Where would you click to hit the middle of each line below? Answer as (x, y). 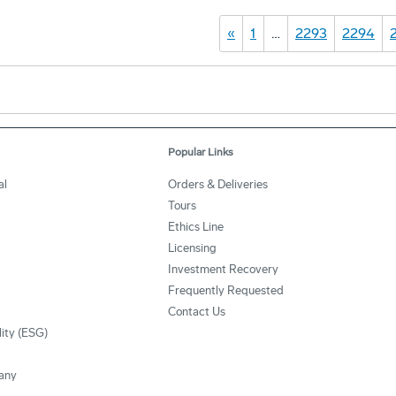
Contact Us (197, 312)
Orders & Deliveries (218, 184)
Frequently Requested (226, 290)
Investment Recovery (223, 269)
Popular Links (201, 152)
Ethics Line (196, 227)
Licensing (192, 248)
